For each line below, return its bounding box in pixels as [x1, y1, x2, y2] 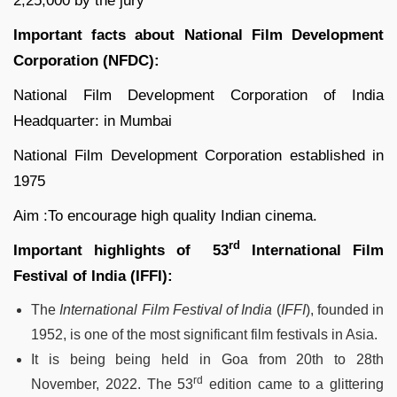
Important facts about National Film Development [13, 26, 384, 43]
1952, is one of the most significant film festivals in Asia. [31, 326, 378, 342]
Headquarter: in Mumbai [13, 112, 172, 129]
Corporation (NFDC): [13, 51, 160, 69]
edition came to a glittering [203, 376, 384, 392]
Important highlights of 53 [13, 241, 230, 259]
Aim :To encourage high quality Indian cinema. [13, 206, 317, 224]
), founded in [305, 301, 384, 317]
